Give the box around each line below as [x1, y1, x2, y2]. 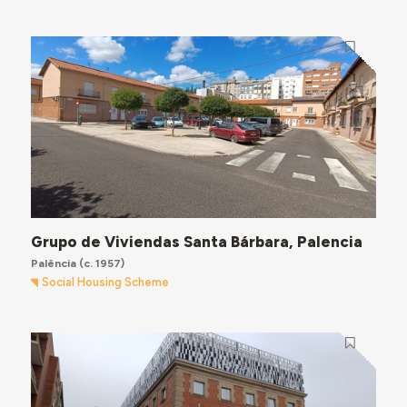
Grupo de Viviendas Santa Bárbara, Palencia [30, 233, 362, 252]
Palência [30, 256, 79, 271]
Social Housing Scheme [42, 274, 170, 289]
